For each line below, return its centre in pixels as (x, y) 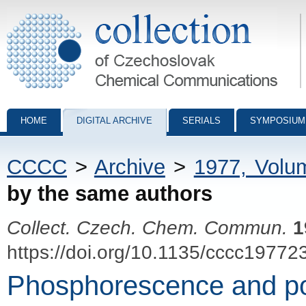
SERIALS (201, 121)
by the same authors (110, 194)
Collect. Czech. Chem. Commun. (147, 227)
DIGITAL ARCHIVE (114, 121)
